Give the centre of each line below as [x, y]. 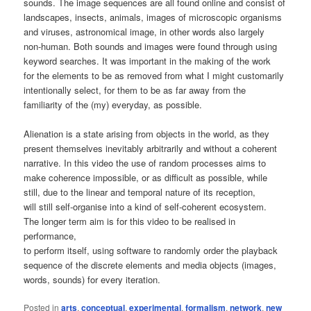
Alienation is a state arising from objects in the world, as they [147, 134]
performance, [50, 236]
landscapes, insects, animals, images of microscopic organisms [153, 17]
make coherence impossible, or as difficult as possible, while [146, 178]
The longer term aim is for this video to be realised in [130, 221]
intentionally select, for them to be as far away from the [135, 90]
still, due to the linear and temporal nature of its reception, [140, 192]
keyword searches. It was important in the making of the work [148, 61]
